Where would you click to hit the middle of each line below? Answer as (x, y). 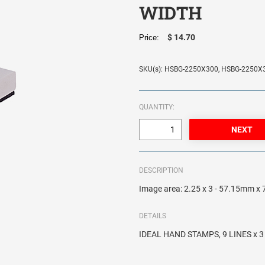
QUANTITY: (157, 107)
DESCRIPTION (161, 171)
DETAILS (153, 216)
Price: (152, 38)
